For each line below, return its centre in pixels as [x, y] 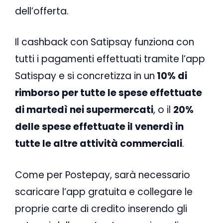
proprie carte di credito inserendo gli [101, 209]
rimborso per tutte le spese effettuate [109, 93]
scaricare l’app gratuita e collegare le [104, 192]
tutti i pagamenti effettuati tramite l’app [110, 59]
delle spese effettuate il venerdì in [99, 127]
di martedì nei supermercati [84, 110]
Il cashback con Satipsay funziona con [105, 42]
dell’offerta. [42, 11]
